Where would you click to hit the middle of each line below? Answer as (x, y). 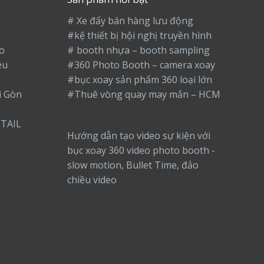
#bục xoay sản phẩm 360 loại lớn (139, 80)
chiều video (92, 179)
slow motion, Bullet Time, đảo (133, 165)
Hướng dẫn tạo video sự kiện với (138, 135)
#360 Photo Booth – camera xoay (141, 65)
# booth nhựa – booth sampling (138, 50)
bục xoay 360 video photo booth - (141, 150)
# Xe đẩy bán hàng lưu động (130, 21)
